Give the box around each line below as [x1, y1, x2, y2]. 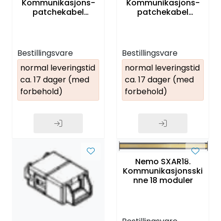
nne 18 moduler [149, 174, 193, 186]
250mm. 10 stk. [29, 15, 87, 27]
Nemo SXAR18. [135, 155, 191, 167]
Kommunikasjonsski [123, 165, 203, 177]
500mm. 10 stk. [134, 15, 192, 27]
